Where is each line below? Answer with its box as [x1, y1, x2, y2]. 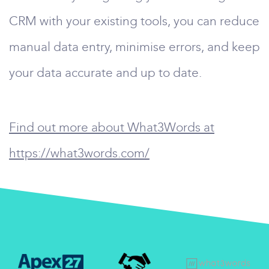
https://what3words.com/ [9, 146, 150, 160]
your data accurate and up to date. [9, 65, 202, 80]
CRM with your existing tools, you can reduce [9, 14, 259, 28]
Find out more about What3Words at [9, 120, 214, 134]
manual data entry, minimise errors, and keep [9, 40, 260, 54]
